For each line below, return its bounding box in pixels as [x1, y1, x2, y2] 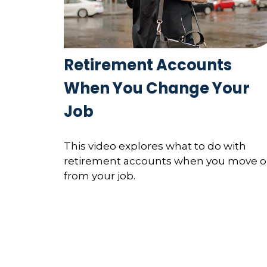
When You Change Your [64, 77, 250, 100]
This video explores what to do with [64, 139, 246, 152]
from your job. [64, 169, 135, 182]
